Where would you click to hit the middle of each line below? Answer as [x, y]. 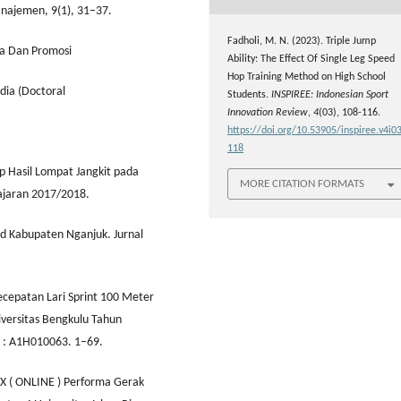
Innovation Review [268, 113]
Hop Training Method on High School [307, 77]
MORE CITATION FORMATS [302, 183]
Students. [249, 95]
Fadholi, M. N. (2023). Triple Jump [302, 42]
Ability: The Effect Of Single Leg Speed [311, 60]
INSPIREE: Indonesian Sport [330, 95]
